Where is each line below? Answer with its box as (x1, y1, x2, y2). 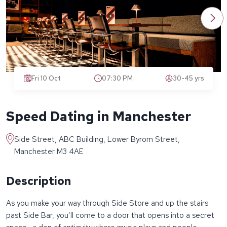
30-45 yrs (173, 74, 204, 83)
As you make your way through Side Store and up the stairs (6, 198, 208, 209)
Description (6, 174, 71, 189)
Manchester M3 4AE (14, 146, 84, 157)
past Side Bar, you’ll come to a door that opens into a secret (6, 210, 214, 221)
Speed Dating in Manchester (6, 108, 191, 126)
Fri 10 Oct (31, 74, 61, 83)
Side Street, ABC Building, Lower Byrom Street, (14, 134, 180, 145)
